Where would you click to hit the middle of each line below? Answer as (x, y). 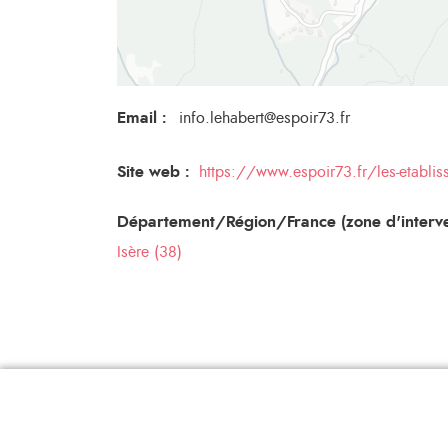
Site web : (153, 172)
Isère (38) (149, 252)
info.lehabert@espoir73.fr (264, 118)
